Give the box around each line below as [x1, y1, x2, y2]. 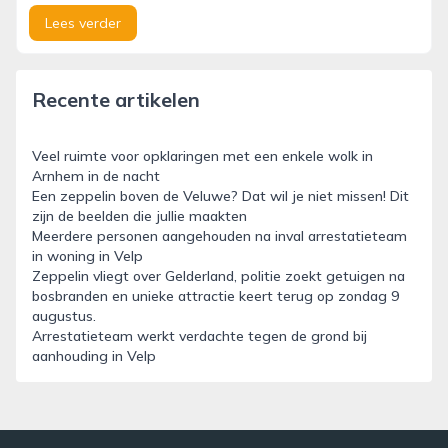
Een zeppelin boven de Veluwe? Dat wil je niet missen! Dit [32, 187, 409, 205]
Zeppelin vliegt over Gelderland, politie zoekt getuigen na [32, 267, 405, 285]
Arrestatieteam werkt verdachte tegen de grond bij [32, 327, 367, 345]
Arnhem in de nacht [32, 167, 160, 185]
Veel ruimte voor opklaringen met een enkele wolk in [32, 147, 373, 165]
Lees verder [45, 14, 121, 32]
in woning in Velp [32, 247, 143, 265]
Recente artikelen [32, 87, 200, 112]
